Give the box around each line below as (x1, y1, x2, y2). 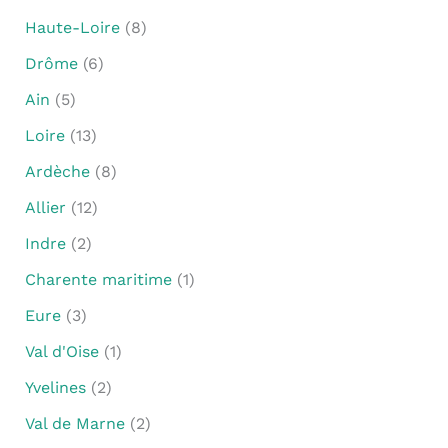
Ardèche (24, 161, 90, 181)
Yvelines (24, 377, 86, 397)
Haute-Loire (24, 17, 120, 37)
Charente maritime (24, 269, 172, 289)
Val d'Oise (24, 341, 99, 361)
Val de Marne (24, 413, 125, 433)
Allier (24, 197, 66, 217)
